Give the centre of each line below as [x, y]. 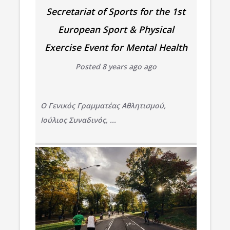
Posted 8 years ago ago [116, 66]
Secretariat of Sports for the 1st [116, 11]
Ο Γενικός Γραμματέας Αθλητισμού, [103, 105]
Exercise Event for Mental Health [116, 47]
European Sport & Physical [116, 29]
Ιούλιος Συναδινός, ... [78, 120]
